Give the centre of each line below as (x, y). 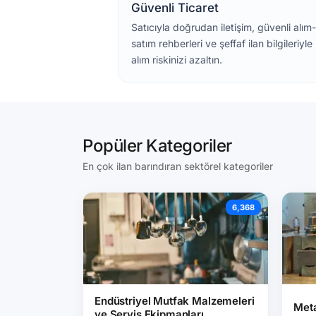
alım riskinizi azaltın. (177, 60)
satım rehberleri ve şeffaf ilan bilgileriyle (222, 43)
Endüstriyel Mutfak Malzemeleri (175, 301)
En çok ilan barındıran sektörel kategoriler (178, 166)
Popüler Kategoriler (157, 146)
